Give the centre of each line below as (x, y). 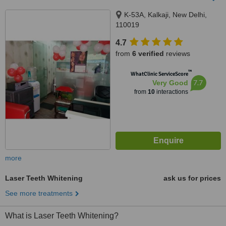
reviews (177, 53)
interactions (171, 92)
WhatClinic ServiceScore (159, 74)
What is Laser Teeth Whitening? (62, 216)
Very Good (170, 83)
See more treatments (39, 193)
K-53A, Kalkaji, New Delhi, (165, 15)
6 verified (148, 53)
